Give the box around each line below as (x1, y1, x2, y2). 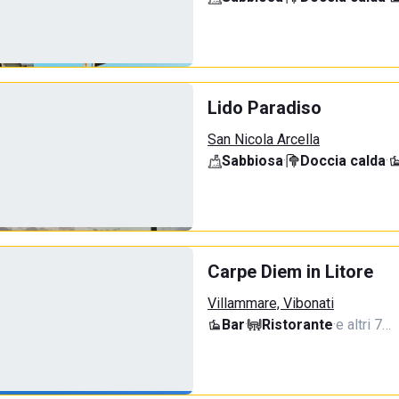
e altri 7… (336, 316, 391, 333)
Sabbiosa (222, 152, 283, 169)
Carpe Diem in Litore (208, 261, 373, 282)
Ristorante (262, 316, 333, 333)
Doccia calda (300, 152, 386, 169)
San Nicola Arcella (208, 131, 320, 148)
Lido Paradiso (208, 97, 322, 118)
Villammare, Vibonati (208, 295, 334, 312)
